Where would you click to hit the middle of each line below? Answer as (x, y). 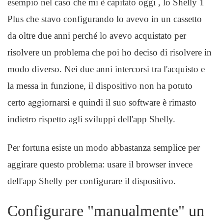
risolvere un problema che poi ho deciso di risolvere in (110, 52)
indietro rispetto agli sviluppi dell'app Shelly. (91, 119)
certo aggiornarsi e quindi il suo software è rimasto (102, 102)
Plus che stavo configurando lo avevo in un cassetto (105, 19)
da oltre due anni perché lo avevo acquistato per (97, 36)
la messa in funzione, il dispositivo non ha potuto (100, 86)
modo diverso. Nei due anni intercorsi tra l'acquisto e (106, 69)
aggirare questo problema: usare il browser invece (100, 164)
